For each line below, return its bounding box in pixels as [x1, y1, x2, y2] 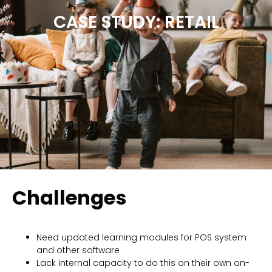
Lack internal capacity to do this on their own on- [36, 256, 250, 269]
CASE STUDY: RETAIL [53, 10, 219, 34]
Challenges [12, 183, 126, 211]
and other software [36, 243, 120, 256]
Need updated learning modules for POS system [36, 231, 246, 243]
